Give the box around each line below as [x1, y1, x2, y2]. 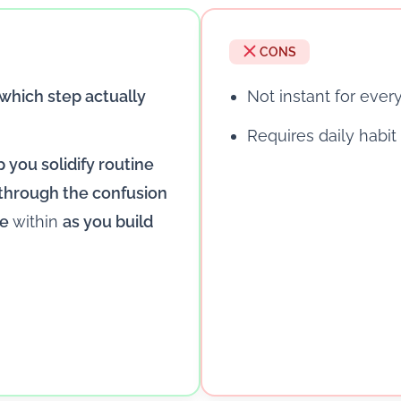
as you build [63, 211, 153, 231]
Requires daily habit [247, 125, 397, 145]
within [9, 211, 63, 231]
